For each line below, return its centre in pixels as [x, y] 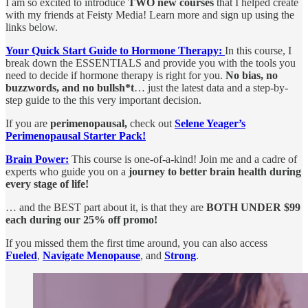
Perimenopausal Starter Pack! [76, 136]
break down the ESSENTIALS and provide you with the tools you [151, 63]
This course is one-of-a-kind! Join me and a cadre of [183, 159]
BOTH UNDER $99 [253, 208]
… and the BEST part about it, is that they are [106, 208]
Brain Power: [37, 159]
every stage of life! [47, 184]
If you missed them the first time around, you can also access [136, 243]
